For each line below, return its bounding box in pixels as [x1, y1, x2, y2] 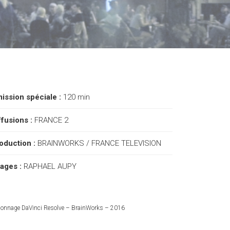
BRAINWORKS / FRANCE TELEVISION [37, 139, 161, 148]
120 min [63, 92, 90, 102]
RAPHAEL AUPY [23, 162, 76, 171]
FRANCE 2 [34, 116, 68, 125]
